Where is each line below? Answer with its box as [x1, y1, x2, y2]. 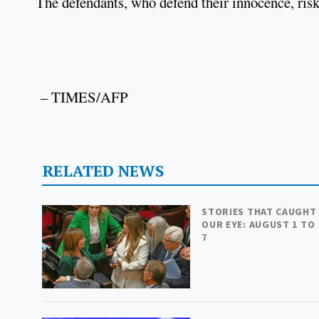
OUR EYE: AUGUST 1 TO [202, 218, 315, 231]
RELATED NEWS [41, 159, 164, 181]
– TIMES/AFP [36, 87, 128, 108]
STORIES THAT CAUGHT [202, 205, 317, 219]
